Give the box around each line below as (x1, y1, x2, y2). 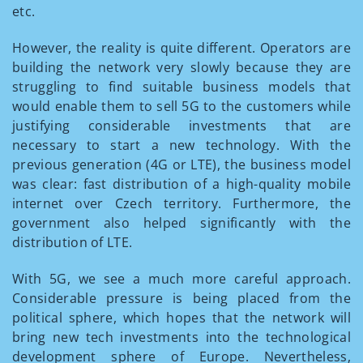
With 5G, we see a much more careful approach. (12, 270, 351, 288)
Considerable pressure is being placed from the (12, 289, 351, 307)
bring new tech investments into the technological (12, 328, 351, 346)
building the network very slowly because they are (12, 58, 351, 76)
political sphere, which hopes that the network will (12, 309, 351, 327)
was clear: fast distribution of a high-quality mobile (12, 175, 351, 193)
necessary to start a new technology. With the (12, 136, 351, 154)
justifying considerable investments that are (12, 117, 351, 135)
